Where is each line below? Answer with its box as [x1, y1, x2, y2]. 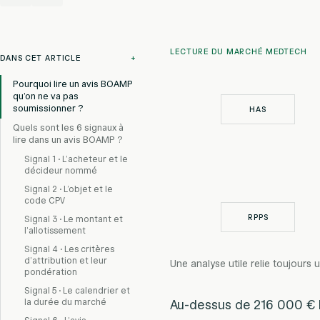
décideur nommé [24, 165, 97, 176]
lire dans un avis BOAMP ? [13, 134, 123, 146]
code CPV [24, 195, 65, 206]
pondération [24, 266, 77, 277]
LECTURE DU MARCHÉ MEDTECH [170, 46, 307, 56]
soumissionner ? [13, 103, 84, 114]
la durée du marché [24, 296, 106, 307]
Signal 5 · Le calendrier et [24, 285, 130, 296]
